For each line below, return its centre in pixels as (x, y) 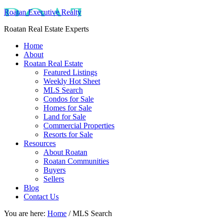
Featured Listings (70, 72)
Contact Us (41, 197)
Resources (40, 143)
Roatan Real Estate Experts (46, 29)
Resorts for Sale (68, 134)
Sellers (54, 179)
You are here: (26, 213)
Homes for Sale (68, 108)
